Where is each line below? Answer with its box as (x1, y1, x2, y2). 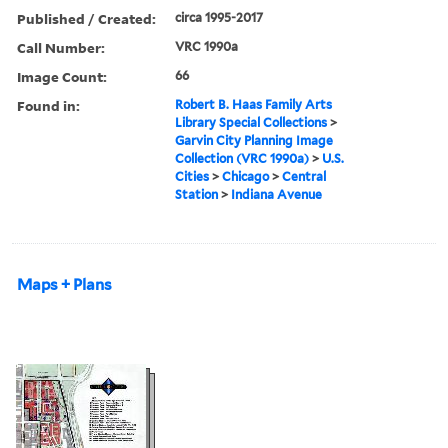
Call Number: (17, 37, 105, 57)
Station (175, 186, 219, 202)
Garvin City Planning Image (175, 132, 334, 148)
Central (282, 168, 327, 184)
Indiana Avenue (231, 186, 323, 202)
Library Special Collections (175, 114, 328, 130)
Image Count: (17, 66, 107, 86)
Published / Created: (17, 8, 156, 28)
